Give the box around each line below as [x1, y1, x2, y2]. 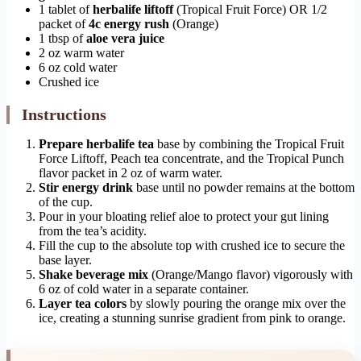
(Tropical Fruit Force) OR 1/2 [173, 2, 327, 16]
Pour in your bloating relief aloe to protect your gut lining [39, 209, 329, 223]
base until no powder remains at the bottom [133, 180, 355, 194]
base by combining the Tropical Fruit [154, 136, 344, 151]
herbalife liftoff [93, 2, 173, 16]
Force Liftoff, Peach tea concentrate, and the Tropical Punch [39, 151, 344, 165]
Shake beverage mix [39, 267, 148, 281]
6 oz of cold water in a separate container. [39, 281, 249, 296]
